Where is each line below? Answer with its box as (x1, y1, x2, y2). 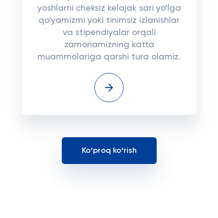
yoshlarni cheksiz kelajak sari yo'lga (37, 4, 181, 13)
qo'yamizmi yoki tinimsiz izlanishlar (38, 16, 180, 25)
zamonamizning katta (64, 40, 154, 49)
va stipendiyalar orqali (62, 28, 156, 37)
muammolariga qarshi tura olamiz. (37, 53, 181, 61)
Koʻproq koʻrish (81, 146, 137, 155)
